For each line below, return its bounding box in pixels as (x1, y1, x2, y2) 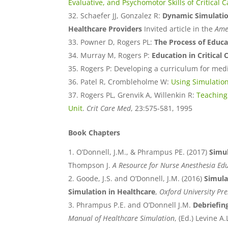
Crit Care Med (87, 103, 131, 113)
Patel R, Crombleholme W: (80, 77, 169, 87)
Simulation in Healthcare (68, 187, 156, 197)
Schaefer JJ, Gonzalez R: (80, 11, 161, 21)
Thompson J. (68, 160, 111, 170)
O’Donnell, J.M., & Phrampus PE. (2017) (76, 147, 208, 157)
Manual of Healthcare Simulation (68, 213, 175, 223)
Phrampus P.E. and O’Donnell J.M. (76, 200, 191, 210)
